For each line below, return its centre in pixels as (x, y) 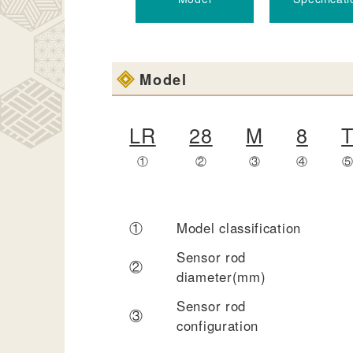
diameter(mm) (221, 276)
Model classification (239, 227)
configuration (218, 325)
